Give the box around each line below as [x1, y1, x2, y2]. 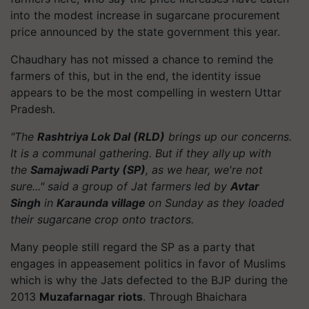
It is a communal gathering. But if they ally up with [10, 146, 271, 160]
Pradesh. [10, 101, 55, 116]
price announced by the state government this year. [10, 24, 280, 39]
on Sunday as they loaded [148, 195, 284, 210]
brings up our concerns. [165, 129, 292, 143]
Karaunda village [57, 195, 148, 210]
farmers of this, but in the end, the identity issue [10, 68, 261, 83]
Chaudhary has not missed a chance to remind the [10, 52, 273, 66]
